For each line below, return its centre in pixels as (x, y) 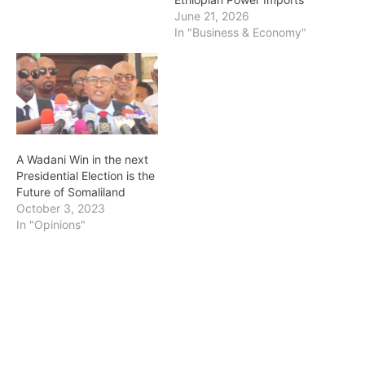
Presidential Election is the (86, 175)
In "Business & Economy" (240, 33)
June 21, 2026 (212, 16)
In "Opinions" (51, 224)
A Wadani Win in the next (82, 159)
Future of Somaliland (71, 191)
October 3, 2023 (61, 208)
